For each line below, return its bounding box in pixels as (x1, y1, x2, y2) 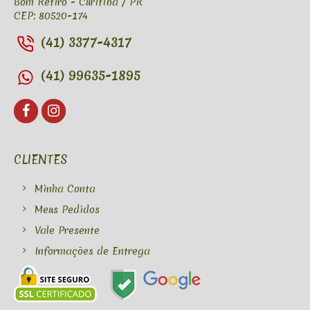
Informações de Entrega (35, 244, 150, 259)
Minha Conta (35, 182, 95, 197)
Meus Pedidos (35, 203, 100, 217)
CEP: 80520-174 (14, 9, 88, 24)
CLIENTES (14, 152, 68, 168)
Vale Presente (35, 224, 100, 238)
